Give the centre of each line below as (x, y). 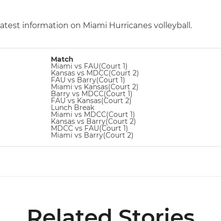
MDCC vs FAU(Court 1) (90, 128)
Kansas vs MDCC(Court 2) (95, 73)
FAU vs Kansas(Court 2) (91, 101)
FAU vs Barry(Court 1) (88, 80)
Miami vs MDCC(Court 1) (93, 114)
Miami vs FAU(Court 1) (89, 66)
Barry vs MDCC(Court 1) (92, 94)
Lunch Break (73, 108)
